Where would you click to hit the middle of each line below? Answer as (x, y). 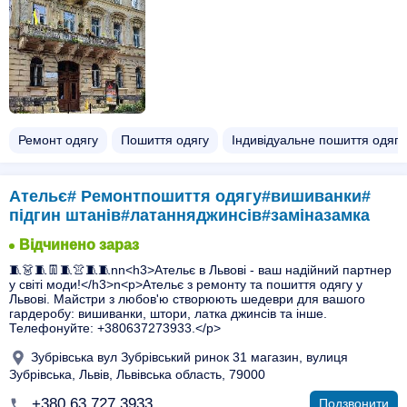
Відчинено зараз (79, 245)
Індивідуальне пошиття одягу (318, 140)
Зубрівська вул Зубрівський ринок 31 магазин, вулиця (188, 357)
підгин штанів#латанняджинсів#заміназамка (189, 215)
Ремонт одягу (58, 140)
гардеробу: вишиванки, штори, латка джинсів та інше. (168, 313)
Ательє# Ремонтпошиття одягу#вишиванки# (190, 196)
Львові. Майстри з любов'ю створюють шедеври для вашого (187, 299)
